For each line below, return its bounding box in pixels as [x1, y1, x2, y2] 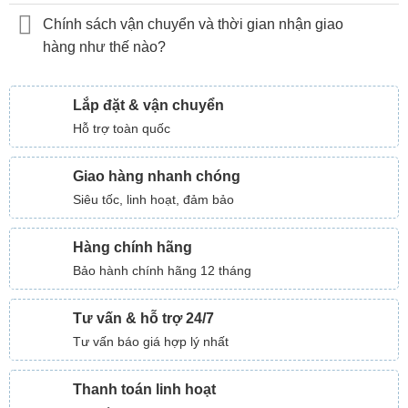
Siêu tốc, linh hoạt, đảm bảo [73, 192, 234, 208]
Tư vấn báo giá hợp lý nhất [73, 334, 229, 350]
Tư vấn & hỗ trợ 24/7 [73, 311, 214, 327]
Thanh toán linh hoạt [73, 382, 216, 398]
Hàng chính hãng [73, 240, 192, 256]
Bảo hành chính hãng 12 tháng [73, 263, 251, 279]
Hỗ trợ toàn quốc [73, 121, 170, 137]
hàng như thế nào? [42, 39, 166, 56]
